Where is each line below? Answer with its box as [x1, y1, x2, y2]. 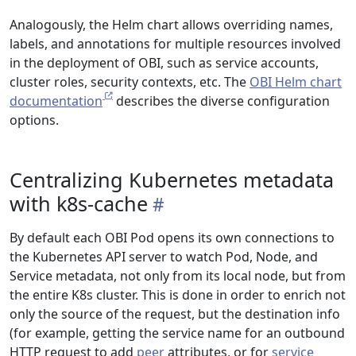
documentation [10, 92, 103, 110]
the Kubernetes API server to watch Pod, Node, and [10, 248, 318, 265]
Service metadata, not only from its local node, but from [10, 267, 346, 284]
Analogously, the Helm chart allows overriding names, [10, 16, 333, 33]
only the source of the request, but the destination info [10, 305, 340, 323]
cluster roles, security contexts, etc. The [10, 73, 250, 91]
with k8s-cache [10, 190, 148, 217]
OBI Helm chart [250, 73, 342, 91]
